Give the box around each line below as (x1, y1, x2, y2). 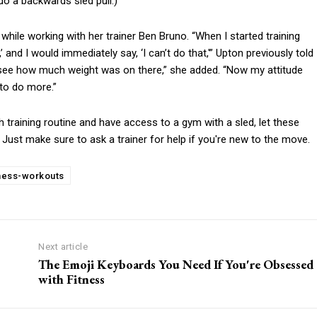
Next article (38, 241, 88, 253)
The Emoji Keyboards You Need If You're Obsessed (38, 256, 314, 273)
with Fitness (38, 271, 105, 288)
